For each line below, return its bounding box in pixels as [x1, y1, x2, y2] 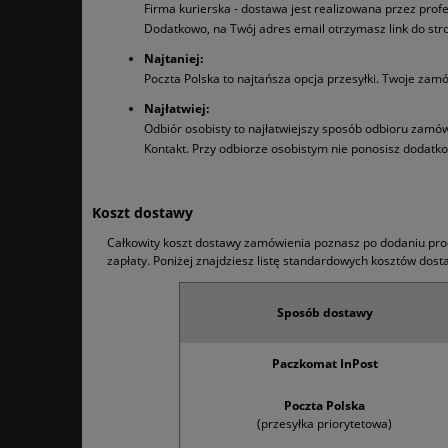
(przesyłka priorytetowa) [257, 415, 392, 433]
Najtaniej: [144, 50, 203, 68]
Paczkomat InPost [271, 355, 378, 373]
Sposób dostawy [276, 304, 373, 322]
